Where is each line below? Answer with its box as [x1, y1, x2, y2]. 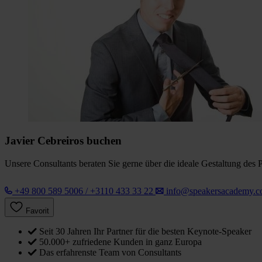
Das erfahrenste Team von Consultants [39, 247, 181, 258]
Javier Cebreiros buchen [5, 135, 122, 147]
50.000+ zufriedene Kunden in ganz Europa [39, 237, 202, 247]
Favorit [26, 206, 49, 216]
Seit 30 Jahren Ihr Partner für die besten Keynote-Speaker [39, 226, 251, 237]
